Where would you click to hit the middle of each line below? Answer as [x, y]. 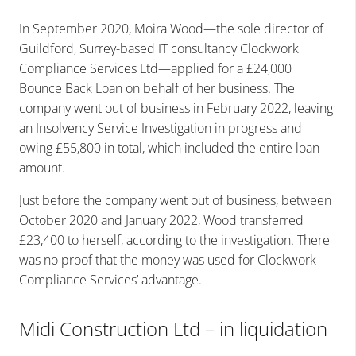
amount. [42, 167]
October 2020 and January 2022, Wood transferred [161, 220]
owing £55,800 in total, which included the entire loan [169, 147]
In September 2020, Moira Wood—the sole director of [171, 28]
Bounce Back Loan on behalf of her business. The [157, 88]
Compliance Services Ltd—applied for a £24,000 [155, 68]
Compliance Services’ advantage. [110, 279]
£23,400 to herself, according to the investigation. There [174, 240]
